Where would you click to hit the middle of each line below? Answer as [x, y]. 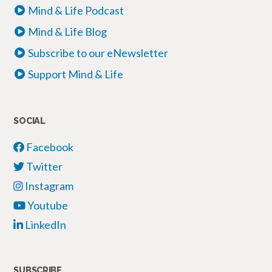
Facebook [49, 147]
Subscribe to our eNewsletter [98, 53]
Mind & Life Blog [68, 32]
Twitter [44, 167]
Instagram [49, 186]
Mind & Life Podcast [76, 11]
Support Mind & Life [76, 74]
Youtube [47, 206]
